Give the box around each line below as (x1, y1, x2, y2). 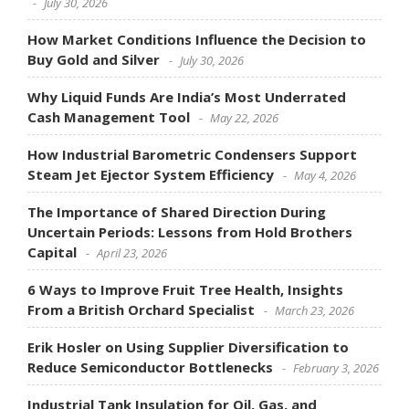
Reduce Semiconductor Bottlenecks (27, 357, 273, 376)
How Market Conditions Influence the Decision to (27, 29, 366, 48)
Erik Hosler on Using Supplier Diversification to (27, 337, 349, 356)
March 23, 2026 (275, 301, 354, 319)
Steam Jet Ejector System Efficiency (27, 164, 274, 184)
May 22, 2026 (210, 109, 278, 126)
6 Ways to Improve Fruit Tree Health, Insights (27, 279, 343, 299)
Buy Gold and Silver (27, 49, 160, 68)
